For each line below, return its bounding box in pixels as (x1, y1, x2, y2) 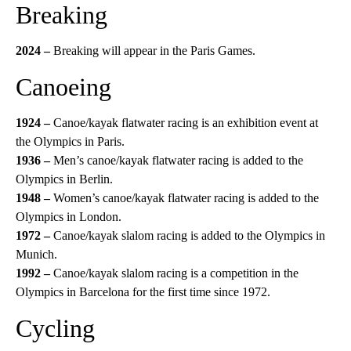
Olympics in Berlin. (16, 172, 113, 186)
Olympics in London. (16, 210, 121, 223)
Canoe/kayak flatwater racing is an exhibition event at (50, 116, 318, 129)
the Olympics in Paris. (16, 135, 125, 148)
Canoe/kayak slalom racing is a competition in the (53, 266, 299, 280)
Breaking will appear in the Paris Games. (53, 44, 255, 57)
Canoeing (16, 73, 111, 101)
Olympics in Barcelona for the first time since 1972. (16, 285, 270, 299)
